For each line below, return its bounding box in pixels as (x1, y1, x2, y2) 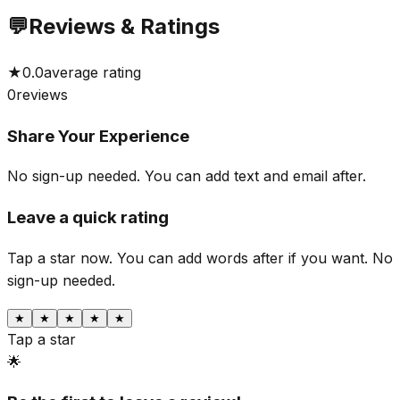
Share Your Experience (7, 125, 189, 146)
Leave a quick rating (7, 207, 169, 229)
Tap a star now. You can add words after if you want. (7, 248, 368, 267)
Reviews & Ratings (29, 12, 220, 39)
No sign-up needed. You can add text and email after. (7, 167, 366, 186)
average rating (44, 62, 141, 81)
